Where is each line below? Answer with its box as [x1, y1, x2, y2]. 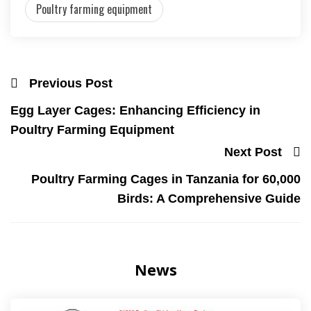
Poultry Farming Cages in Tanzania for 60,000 [31, 171, 301, 186]
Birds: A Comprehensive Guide [117, 191, 301, 205]
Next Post [224, 144, 282, 159]
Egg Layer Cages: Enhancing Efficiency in [10, 103, 260, 118]
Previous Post [29, 76, 112, 91]
